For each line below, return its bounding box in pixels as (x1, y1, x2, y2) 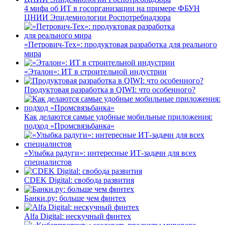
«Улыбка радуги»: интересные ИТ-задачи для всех (24, 148, 196, 157)
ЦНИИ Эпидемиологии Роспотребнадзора (24, 13, 171, 22)
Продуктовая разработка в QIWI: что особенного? (24, 85, 195, 94)
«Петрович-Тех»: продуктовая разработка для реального (24, 40, 217, 49)
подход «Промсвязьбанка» (24, 121, 115, 130)
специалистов (24, 157, 72, 166)
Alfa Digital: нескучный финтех (24, 211, 131, 220)
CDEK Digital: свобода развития (24, 175, 134, 184)
